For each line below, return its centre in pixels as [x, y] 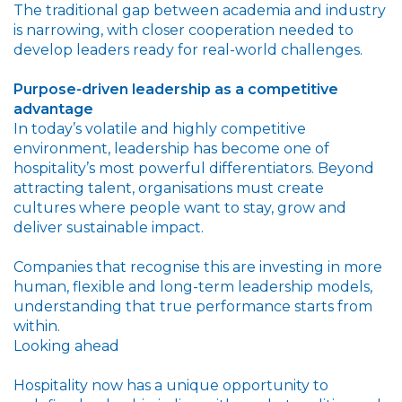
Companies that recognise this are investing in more [198, 267]
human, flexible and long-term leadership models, [193, 286]
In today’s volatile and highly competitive [160, 128]
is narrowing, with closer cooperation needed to [184, 30]
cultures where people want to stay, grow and [180, 207]
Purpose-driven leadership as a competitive [176, 89]
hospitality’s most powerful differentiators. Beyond [194, 168]
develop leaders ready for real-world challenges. [188, 49]
